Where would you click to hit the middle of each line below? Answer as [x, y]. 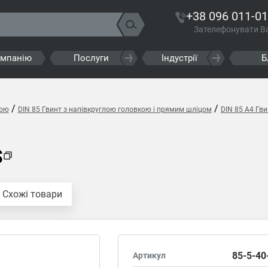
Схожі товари [32, 194]
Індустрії [180, 58]
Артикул [150, 255]
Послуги [92, 58]
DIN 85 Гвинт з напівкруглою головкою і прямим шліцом [115, 109]
